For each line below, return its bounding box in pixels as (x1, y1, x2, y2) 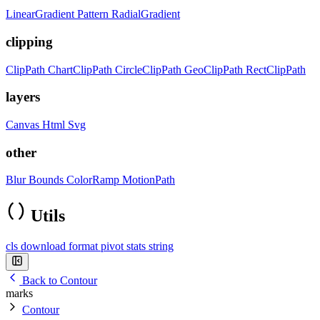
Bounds (29, 174, 66, 186)
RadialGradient (111, 8, 180, 21)
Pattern (77, 8, 111, 21)
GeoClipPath (184, 63, 246, 76)
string (149, 240, 174, 253)
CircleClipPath (115, 63, 184, 76)
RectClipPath (246, 63, 306, 76)
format (69, 240, 101, 253)
